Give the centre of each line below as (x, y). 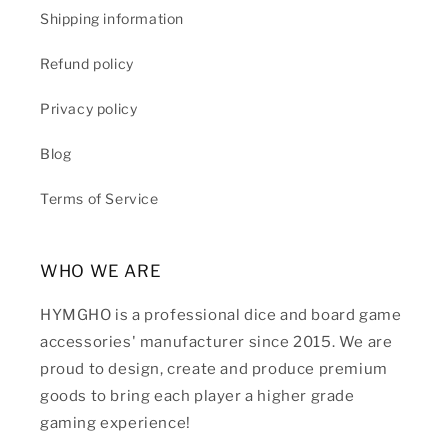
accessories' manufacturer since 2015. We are (216, 342)
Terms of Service (99, 198)
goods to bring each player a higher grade (197, 396)
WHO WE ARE (101, 271)
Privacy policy (89, 108)
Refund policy (87, 63)
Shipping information (112, 18)
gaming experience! (115, 423)
